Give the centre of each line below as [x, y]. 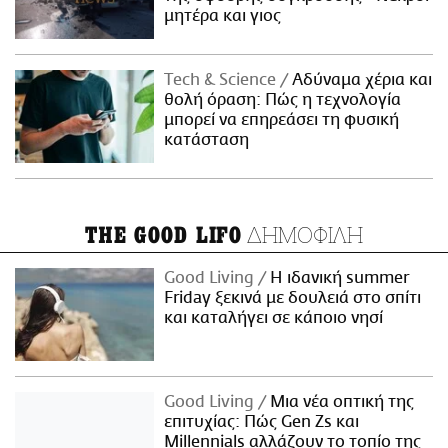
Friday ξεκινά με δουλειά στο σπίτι [293, 298]
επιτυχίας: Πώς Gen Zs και [262, 422]
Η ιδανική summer [338, 278]
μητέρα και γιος [223, 16]
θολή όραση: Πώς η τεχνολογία [283, 100]
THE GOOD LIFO [163, 236]
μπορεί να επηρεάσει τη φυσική [282, 120]
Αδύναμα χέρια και [360, 80]
